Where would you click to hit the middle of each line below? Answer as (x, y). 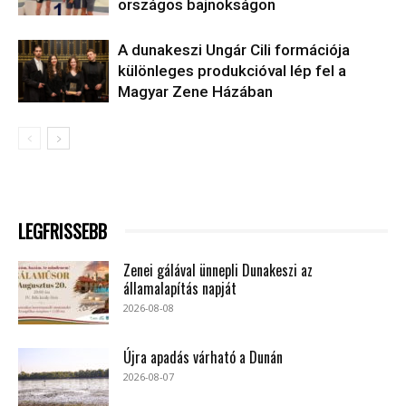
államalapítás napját (180, 288)
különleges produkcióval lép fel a (232, 70)
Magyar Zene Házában (195, 91)
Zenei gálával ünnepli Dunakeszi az (218, 270)
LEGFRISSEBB (63, 231)
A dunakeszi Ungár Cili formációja (234, 49)
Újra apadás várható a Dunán (203, 357)
